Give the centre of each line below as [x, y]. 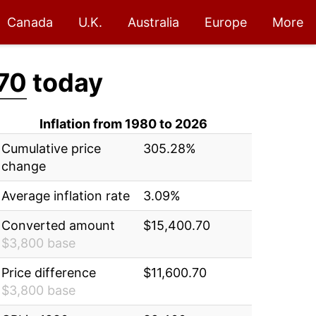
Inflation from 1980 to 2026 [124, 124]
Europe [226, 22]
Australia [153, 22]
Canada [30, 22]
